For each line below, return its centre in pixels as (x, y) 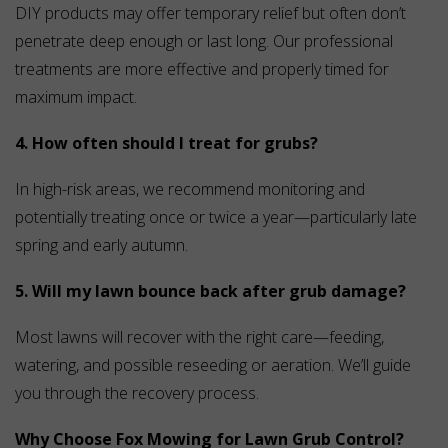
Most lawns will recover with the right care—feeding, (199, 337)
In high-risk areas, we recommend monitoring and (190, 189)
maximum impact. (76, 97)
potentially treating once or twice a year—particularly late (216, 217)
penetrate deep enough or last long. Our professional (204, 41)
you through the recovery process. (137, 393)
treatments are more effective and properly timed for (202, 69)
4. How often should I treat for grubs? (166, 143)
